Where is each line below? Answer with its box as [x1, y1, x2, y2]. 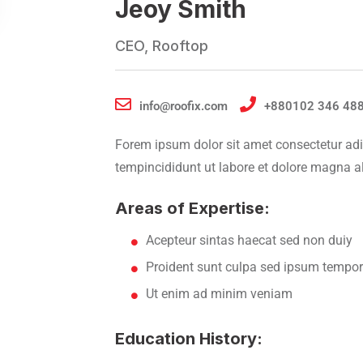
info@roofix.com [139, 99, 228, 113]
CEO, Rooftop [114, 37, 208, 54]
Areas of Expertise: [114, 199, 270, 218]
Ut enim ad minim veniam [145, 286, 293, 301]
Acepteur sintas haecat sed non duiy [145, 233, 352, 248]
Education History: [114, 329, 263, 348]
